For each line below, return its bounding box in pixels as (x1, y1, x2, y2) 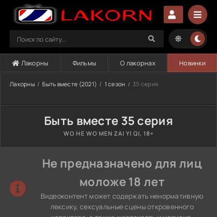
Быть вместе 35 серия (44, 112, 173, 128)
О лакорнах (120, 59, 156, 67)
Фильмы (72, 59, 97, 67)
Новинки (179, 59, 205, 67)
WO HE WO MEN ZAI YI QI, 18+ (63, 129, 154, 138)
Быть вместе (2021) (42, 80, 97, 88)
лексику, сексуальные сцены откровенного (50, 202, 194, 211)
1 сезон (104, 80, 125, 88)
